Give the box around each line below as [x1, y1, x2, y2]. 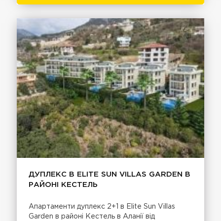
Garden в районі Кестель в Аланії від [29, 213, 155, 220]
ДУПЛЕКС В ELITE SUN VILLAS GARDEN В [29, 171, 191, 178]
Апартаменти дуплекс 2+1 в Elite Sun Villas [29, 203, 176, 210]
